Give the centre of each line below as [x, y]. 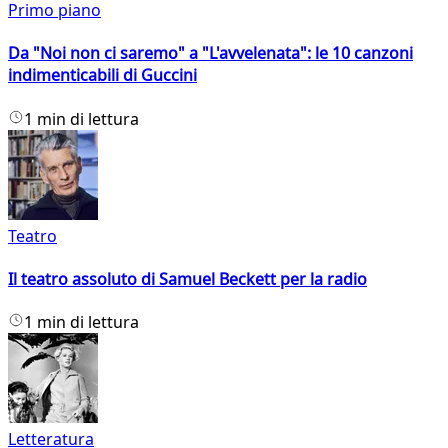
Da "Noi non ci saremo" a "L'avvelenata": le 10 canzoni [210, 53]
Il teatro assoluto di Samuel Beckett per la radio [187, 279]
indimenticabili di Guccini [102, 75]
